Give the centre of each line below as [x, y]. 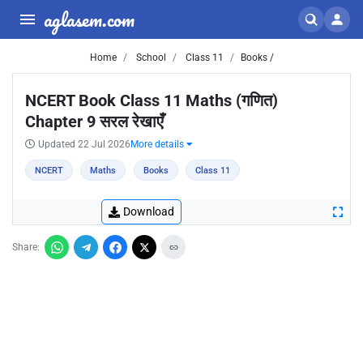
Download [149, 211]
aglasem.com [89, 19]
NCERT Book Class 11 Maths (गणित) [152, 100]
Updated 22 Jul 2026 [84, 144]
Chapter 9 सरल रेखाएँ [94, 122]
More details [158, 144]
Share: [26, 247]
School [149, 58]
